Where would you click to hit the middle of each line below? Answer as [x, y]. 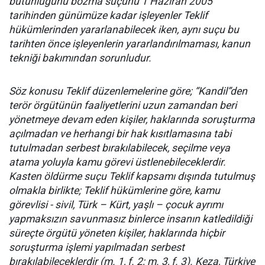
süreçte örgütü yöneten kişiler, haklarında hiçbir [117, 233]
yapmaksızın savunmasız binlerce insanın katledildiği [130, 219]
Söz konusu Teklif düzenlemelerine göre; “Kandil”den [128, 91]
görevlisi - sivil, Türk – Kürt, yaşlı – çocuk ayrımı [116, 205]
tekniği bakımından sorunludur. [80, 58]
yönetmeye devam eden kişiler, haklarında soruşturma [132, 120]
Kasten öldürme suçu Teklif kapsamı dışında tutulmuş [132, 177]
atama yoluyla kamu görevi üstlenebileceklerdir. [117, 162]
